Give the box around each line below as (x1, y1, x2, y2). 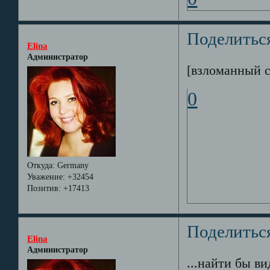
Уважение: (27, 172, 65, 182)
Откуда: (27, 161, 55, 171)
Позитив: (27, 184, 61, 193)
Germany (54, 161, 89, 171)
